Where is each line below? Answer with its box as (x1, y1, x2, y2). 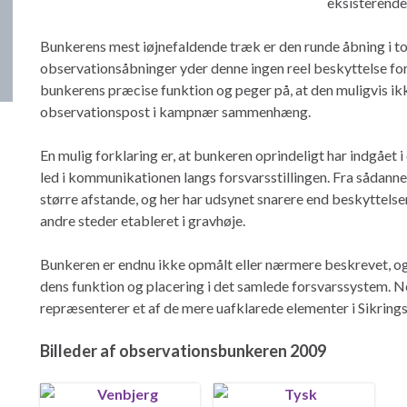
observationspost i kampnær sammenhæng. (40, 103, 311, 120)
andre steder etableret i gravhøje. (40, 212, 245, 229)
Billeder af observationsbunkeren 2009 (40, 341, 326, 361)
